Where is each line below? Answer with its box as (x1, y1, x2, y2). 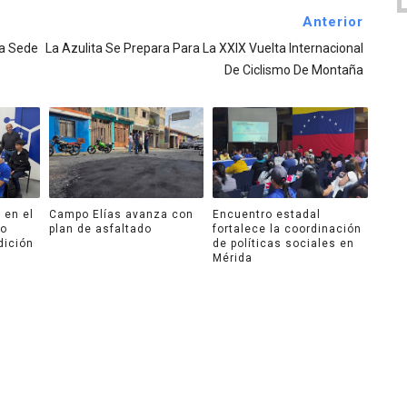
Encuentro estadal (213, 207, 321, 221)
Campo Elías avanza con (48, 207, 194, 221)
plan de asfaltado (48, 222, 152, 235)
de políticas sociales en (213, 236, 354, 250)
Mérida (213, 251, 253, 264)
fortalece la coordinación (213, 222, 362, 235)
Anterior (302, 14, 363, 31)
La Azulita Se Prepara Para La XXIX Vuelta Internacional (45, 41, 363, 56)
